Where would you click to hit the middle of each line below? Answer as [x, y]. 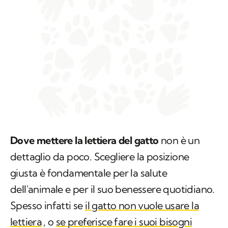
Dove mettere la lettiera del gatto [84, 140]
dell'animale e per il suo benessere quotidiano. [112, 189]
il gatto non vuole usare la [142, 206]
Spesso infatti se [48, 206]
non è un [179, 140]
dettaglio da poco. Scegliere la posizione [100, 157]
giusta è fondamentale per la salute [89, 173]
